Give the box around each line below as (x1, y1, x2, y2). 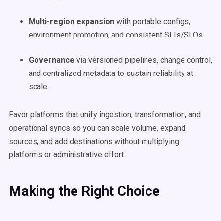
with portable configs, (114, 17, 190, 26)
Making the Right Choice (9, 183, 160, 199)
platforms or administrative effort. (9, 150, 125, 159)
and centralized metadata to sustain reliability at (29, 69, 193, 78)
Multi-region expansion (29, 17, 114, 26)
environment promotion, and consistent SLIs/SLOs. (29, 30, 204, 39)
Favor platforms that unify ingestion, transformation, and (9, 110, 201, 119)
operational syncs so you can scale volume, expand (9, 123, 185, 133)
